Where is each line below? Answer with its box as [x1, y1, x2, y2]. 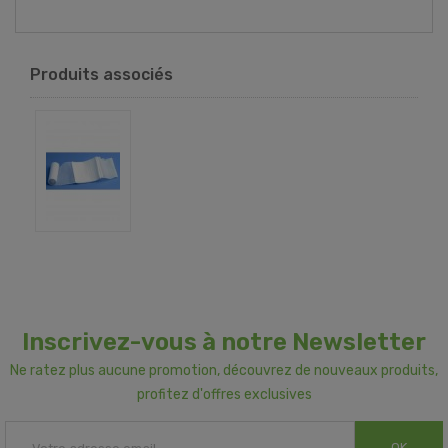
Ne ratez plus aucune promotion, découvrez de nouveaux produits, [10, 362, 438, 380]
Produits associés [30, 65, 173, 85]
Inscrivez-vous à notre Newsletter [22, 328, 426, 357]
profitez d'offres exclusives [136, 386, 312, 404]
